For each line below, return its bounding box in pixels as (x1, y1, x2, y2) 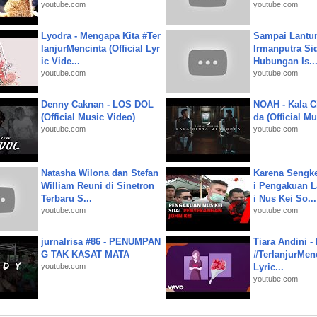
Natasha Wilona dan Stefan (41, 168, 158, 178)
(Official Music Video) (41, 112, 135, 122)
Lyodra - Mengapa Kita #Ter (41, 30, 161, 41)
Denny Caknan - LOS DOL (41, 99, 154, 110)
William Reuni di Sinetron (41, 180, 154, 191)
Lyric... (253, 262, 284, 272)
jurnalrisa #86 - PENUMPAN (41, 236, 161, 247)
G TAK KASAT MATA (41, 249, 129, 260)
